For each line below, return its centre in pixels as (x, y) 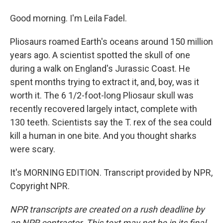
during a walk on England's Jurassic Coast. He (100, 68)
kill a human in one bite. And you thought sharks (103, 136)
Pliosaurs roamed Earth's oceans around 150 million (111, 42)
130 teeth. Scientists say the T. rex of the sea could (111, 122)
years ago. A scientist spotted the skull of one (100, 55)
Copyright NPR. (40, 186)
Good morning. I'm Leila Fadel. (68, 18)
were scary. (33, 149)
